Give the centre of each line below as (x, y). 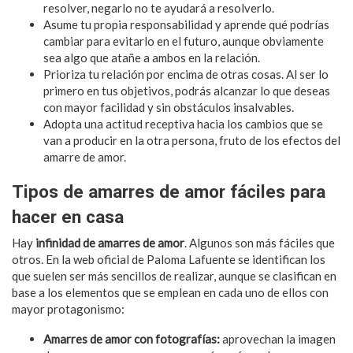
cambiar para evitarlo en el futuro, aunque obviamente (184, 41)
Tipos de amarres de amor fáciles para (169, 191)
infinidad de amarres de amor (110, 242)
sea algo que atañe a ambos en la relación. (152, 57)
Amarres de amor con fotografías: (132, 338)
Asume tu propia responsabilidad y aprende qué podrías (186, 24)
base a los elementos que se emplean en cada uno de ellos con (170, 292)
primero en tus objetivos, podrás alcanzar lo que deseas (187, 90)
